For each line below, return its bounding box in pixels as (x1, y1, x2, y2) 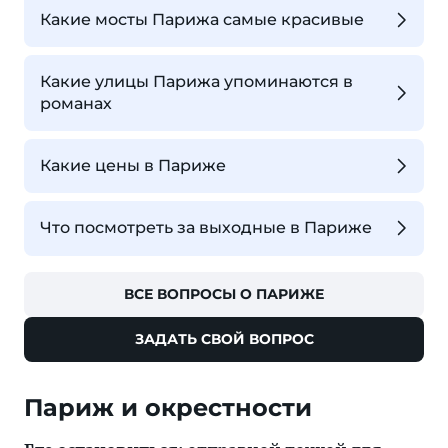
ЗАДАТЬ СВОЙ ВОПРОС (134, 329, 314, 348)
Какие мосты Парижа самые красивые (40, 9, 364, 29)
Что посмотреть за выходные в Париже (40, 218, 372, 238)
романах (40, 93, 112, 113)
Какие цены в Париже (40, 156, 226, 176)
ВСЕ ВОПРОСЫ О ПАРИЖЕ (124, 284, 324, 303)
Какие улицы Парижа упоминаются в (40, 71, 353, 91)
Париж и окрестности (24, 392, 312, 422)
